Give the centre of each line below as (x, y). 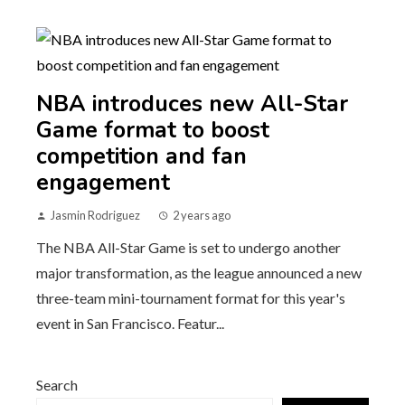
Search (57, 384)
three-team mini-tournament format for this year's (191, 297)
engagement (103, 182)
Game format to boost (153, 130)
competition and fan (141, 156)
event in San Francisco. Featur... (130, 323)
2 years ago (202, 215)
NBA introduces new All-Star (192, 104)
